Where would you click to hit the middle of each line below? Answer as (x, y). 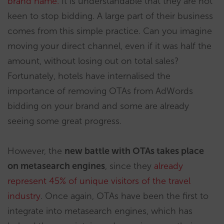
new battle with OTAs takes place (134, 151)
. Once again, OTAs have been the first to (124, 196)
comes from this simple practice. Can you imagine (110, 31)
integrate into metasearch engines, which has (100, 211)
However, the (36, 151)
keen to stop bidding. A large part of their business (110, 16)
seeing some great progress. (64, 121)
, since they (129, 166)
